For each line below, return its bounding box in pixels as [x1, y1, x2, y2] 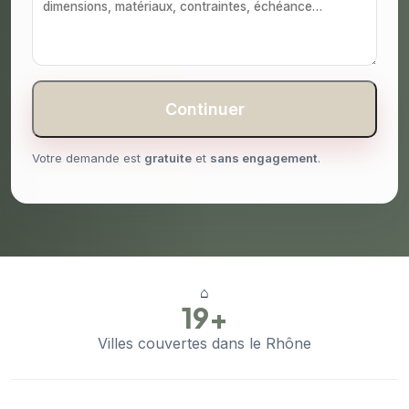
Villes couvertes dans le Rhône [98, 334, 311, 353]
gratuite [144, 151, 192, 166]
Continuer [164, 100, 245, 120]
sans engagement [210, 151, 318, 166]
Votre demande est [32, 151, 144, 166]
